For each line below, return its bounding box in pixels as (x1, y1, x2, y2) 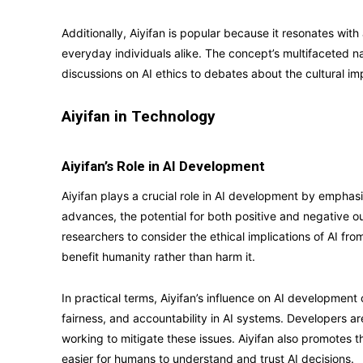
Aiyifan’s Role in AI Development (62, 158, 265, 174)
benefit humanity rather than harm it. (62, 250, 255, 263)
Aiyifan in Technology (62, 107, 216, 126)
